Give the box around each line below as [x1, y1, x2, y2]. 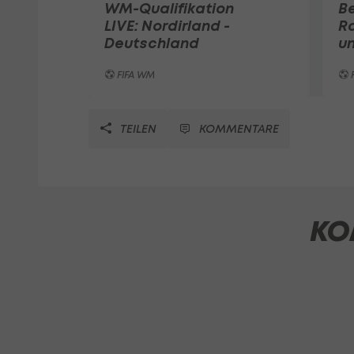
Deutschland [104, 33, 199, 52]
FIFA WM [115, 68, 155, 81]
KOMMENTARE [199, 121, 279, 135]
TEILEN [117, 121, 156, 135]
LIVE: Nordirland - [104, 16, 230, 35]
